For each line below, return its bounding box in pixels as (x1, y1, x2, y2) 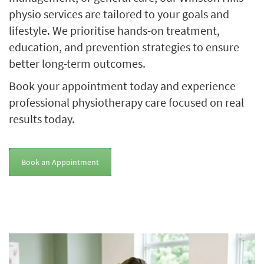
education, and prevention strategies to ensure (9, 39, 239, 54)
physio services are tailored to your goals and (9, 6, 229, 21)
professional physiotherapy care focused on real (9, 95, 244, 110)
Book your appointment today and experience (9, 78, 236, 93)
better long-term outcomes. (9, 56, 146, 71)
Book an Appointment (21, 157, 99, 167)
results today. (9, 111, 75, 126)
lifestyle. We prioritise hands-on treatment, (9, 23, 220, 38)
